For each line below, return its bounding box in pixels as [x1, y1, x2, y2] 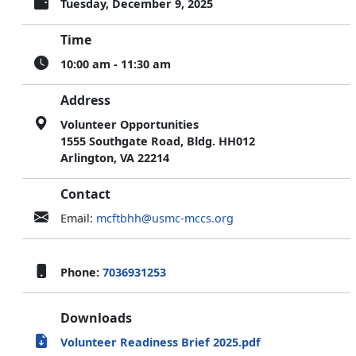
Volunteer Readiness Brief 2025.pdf [60, 334, 261, 350]
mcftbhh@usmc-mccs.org [96, 210, 234, 226]
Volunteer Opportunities [60, 116, 199, 132]
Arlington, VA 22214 [60, 149, 169, 165]
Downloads [60, 308, 132, 327]
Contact [60, 184, 110, 203]
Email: [60, 210, 96, 226]
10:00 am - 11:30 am [60, 56, 171, 72]
